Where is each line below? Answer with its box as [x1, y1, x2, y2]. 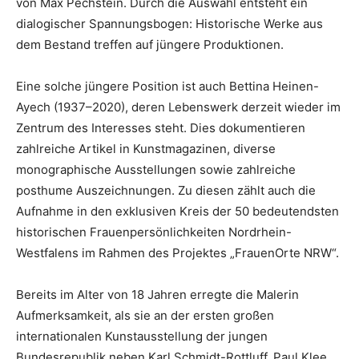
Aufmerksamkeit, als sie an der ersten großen [16, 308, 274, 324]
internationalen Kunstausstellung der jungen [16, 329, 268, 345]
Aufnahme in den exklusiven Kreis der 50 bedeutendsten [16, 204, 339, 220]
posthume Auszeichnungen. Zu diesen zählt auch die [16, 183, 316, 199]
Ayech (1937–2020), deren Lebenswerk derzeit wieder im [16, 99, 341, 115]
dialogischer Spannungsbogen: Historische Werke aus [16, 16, 323, 32]
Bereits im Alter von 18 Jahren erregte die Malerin [16, 287, 299, 303]
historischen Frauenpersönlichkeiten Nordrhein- [16, 224, 292, 240]
